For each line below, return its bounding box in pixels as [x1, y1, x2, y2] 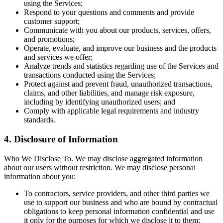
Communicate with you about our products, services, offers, [24, 26, 211, 35]
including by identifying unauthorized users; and [24, 98, 175, 107]
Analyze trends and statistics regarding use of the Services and [24, 62, 219, 71]
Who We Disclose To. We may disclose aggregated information [4, 154, 203, 163]
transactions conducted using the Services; [24, 71, 156, 80]
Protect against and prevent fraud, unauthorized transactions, [24, 80, 213, 89]
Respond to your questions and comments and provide [24, 8, 194, 17]
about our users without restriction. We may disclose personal [4, 163, 196, 172]
